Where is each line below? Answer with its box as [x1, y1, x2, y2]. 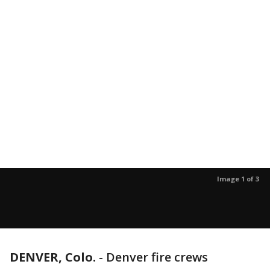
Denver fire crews [106, 249, 208, 265]
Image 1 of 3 [217, 174, 259, 183]
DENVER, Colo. [10, 249, 96, 265]
